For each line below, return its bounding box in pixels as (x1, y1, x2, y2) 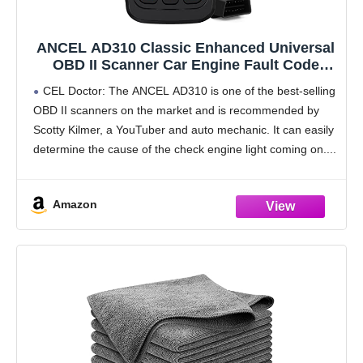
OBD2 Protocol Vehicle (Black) (80, 108, 291, 125)
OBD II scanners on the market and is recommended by (33, 104, 319, 117)
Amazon (53, 198, 97, 211)
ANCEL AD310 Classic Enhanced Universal (36, 40, 335, 57)
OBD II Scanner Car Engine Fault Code (52, 57, 319, 74)
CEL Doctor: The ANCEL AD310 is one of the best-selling (43, 84, 335, 98)
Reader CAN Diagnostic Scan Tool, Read (45, 74, 326, 91)
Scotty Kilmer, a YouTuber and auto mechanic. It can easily (33, 123, 334, 137)
